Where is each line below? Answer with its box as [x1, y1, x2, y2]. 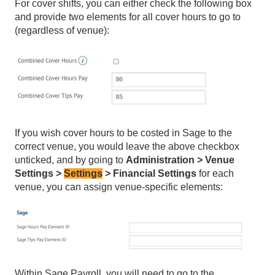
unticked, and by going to [15, 155, 126, 166]
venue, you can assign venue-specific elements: [15, 182, 223, 193]
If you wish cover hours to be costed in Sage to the [15, 128, 232, 139]
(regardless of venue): [15, 25, 109, 36]
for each [196, 168, 234, 179]
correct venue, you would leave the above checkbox [15, 141, 239, 152]
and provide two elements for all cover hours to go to [15, 12, 241, 23]
